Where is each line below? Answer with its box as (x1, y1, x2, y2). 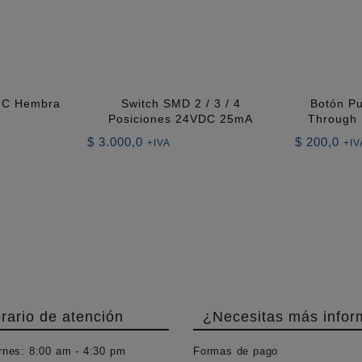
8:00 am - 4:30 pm (25, 345, 126, 358)
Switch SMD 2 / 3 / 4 (120, 96, 241, 110)
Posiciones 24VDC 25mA (108, 112, 254, 125)
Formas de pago (193, 345, 279, 358)
